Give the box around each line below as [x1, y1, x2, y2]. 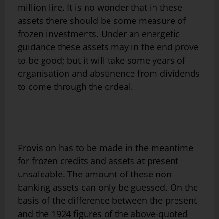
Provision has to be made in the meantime [18, 141, 193, 153]
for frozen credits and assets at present [18, 154, 178, 167]
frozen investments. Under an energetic [18, 28, 180, 40]
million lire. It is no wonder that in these [18, 1, 182, 14]
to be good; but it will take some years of [18, 54, 185, 66]
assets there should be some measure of [18, 15, 186, 27]
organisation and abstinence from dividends [18, 67, 200, 80]
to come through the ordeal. [18, 81, 133, 93]
